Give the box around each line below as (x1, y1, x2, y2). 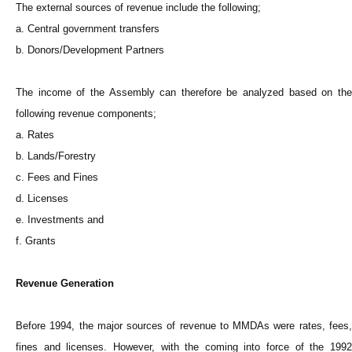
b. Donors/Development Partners (16, 44, 164, 57)
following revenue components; (16, 108, 156, 120)
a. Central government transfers (16, 23, 159, 35)
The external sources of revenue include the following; (16, 2, 261, 14)
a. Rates (16, 129, 54, 141)
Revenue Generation (16, 277, 114, 290)
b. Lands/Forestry (16, 150, 96, 163)
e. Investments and (16, 214, 104, 226)
